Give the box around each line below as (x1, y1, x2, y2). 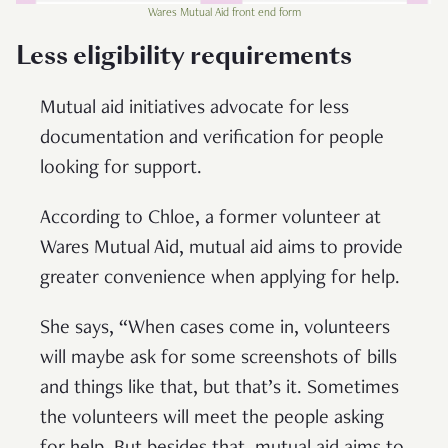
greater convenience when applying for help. (40, 268, 405, 289)
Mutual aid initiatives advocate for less (40, 98, 349, 119)
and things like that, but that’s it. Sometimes (40, 378, 399, 399)
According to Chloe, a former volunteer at (40, 208, 381, 229)
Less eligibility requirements (16, 38, 352, 72)
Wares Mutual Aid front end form (147, 6, 301, 19)
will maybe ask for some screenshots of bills (40, 348, 397, 369)
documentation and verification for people (40, 128, 384, 149)
